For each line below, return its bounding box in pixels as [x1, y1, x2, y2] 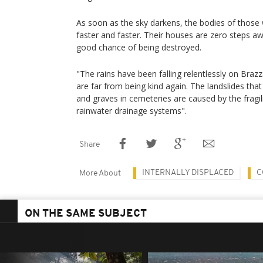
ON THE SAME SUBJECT [25, 208, 147, 220]
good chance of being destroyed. [76, 42, 201, 53]
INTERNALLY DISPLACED [142, 168, 234, 177]
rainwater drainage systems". [76, 105, 187, 116]
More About [79, 169, 121, 178]
